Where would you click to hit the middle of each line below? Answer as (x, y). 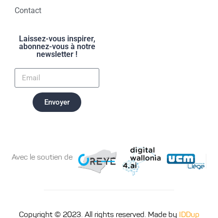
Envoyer (57, 102)
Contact (28, 11)
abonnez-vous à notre (57, 47)
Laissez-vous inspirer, (57, 39)
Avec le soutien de (42, 157)
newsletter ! (57, 54)
